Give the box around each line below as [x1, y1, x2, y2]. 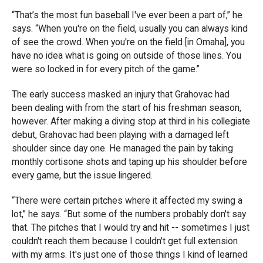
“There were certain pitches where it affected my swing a [12, 195, 242, 206]
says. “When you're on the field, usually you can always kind [12, 23, 248, 34]
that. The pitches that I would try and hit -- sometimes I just [12, 222, 249, 233]
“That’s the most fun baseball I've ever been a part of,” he [12, 9, 242, 21]
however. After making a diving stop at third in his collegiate [12, 116, 250, 127]
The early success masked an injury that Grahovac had [12, 89, 230, 100]
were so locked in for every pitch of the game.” [12, 63, 200, 75]
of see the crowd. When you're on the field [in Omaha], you [12, 36, 245, 48]
